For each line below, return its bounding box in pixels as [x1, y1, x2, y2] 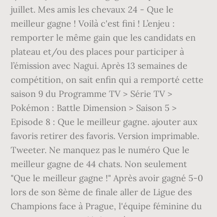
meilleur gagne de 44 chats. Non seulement [11, 158, 187, 170]
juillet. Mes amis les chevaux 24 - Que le [11, 4, 174, 15]
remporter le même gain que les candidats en [11, 32, 196, 43]
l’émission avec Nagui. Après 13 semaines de [11, 60, 188, 71]
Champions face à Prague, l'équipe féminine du [11, 201, 202, 212]
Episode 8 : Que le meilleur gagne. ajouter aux [11, 116, 198, 127]
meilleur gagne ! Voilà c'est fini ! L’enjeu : [11, 18, 175, 29]
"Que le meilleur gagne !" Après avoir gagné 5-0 [11, 172, 203, 184]
